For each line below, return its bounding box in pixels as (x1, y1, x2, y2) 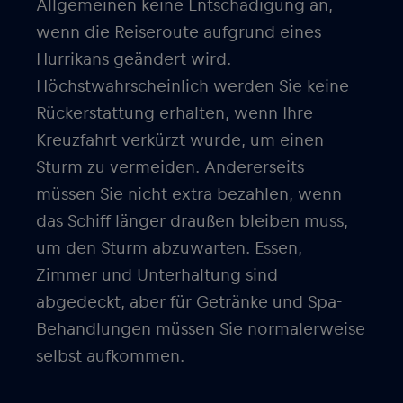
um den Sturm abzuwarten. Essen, (36, 239, 302, 257)
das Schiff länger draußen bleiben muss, (36, 212, 348, 230)
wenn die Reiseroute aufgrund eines (36, 23, 321, 41)
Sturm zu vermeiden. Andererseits (36, 158, 304, 176)
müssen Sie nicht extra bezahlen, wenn (36, 185, 342, 203)
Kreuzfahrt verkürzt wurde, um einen (36, 131, 324, 149)
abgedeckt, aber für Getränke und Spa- (36, 293, 342, 311)
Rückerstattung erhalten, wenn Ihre (36, 104, 313, 122)
